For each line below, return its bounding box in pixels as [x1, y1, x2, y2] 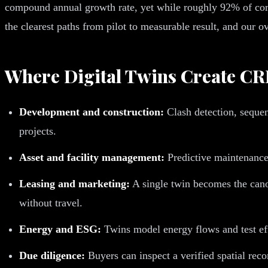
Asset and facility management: [19, 151, 165, 163]
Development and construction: [19, 105, 164, 118]
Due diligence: [19, 249, 85, 261]
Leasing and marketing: [19, 177, 130, 190]
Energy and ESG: [19, 223, 101, 235]
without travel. [19, 196, 83, 209]
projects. [19, 124, 56, 137]
